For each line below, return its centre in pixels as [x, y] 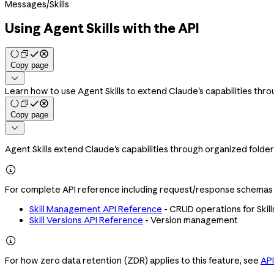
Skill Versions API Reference [86, 220]
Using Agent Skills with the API [102, 28]
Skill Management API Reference [96, 209]
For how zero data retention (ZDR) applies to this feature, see [133, 260]
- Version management [191, 220]
